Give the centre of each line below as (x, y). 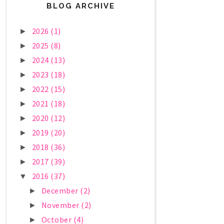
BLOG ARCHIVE (80, 6)
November (61, 205)
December (61, 191)
